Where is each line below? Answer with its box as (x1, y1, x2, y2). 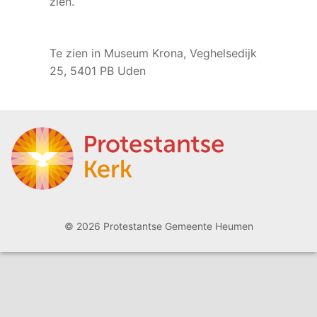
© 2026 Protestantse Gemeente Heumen (64, 220, 253, 233)
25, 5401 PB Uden (50, 63, 146, 78)
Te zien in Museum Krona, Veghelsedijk (50, 45, 257, 60)
